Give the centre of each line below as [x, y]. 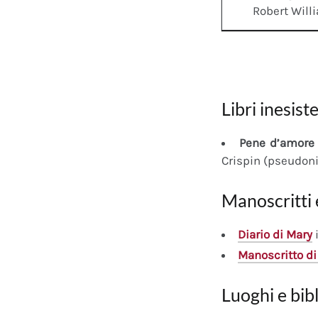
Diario [254, 235]
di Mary [291, 235]
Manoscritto [270, 255]
